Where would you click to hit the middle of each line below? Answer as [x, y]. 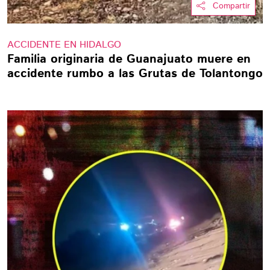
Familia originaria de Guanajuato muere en [129, 59]
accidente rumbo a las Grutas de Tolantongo [135, 74]
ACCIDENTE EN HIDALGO [64, 45]
